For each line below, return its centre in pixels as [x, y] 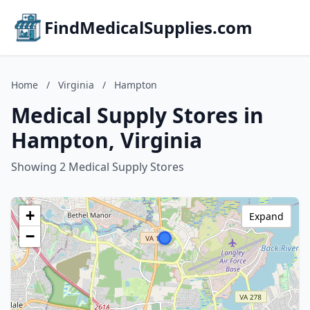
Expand [266, 216]
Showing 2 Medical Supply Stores [98, 167]
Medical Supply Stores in [137, 115]
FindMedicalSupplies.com [148, 27]
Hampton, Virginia [107, 140]
